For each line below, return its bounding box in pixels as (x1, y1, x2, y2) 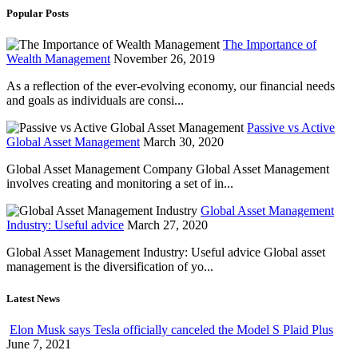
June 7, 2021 (6, 336, 71, 351)
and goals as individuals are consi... (6, 93, 184, 108)
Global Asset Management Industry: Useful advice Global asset (6, 245, 325, 260)
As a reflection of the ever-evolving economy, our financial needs (6, 79, 335, 93)
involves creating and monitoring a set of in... (6, 177, 233, 191)
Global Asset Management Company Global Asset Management (6, 162, 329, 177)
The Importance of (223, 38, 316, 52)
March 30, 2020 (143, 135, 224, 149)
